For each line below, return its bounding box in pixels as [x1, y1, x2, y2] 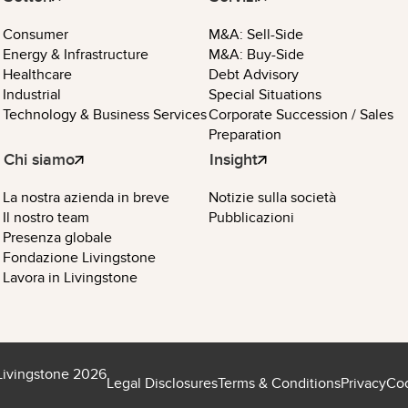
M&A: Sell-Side [209, 25, 304, 44]
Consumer [3, 25, 68, 44]
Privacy [340, 374, 386, 393]
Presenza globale [3, 229, 112, 247]
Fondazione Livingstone [3, 249, 156, 267]
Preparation [209, 126, 282, 144]
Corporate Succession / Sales [209, 106, 394, 124]
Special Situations [209, 86, 322, 104]
